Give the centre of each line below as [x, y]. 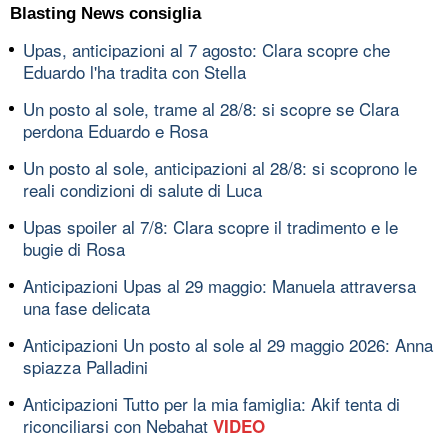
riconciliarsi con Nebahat [118, 425]
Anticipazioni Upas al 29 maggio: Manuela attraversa [219, 285]
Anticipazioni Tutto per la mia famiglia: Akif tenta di [211, 403]
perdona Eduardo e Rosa [115, 130]
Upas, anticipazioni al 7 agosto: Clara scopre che [206, 49]
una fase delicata [86, 307]
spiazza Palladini [85, 366]
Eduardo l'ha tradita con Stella [134, 71]
